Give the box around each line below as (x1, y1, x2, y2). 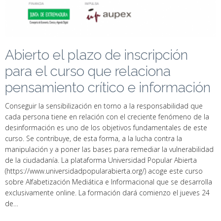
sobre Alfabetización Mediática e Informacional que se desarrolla (5, 177, 212, 186)
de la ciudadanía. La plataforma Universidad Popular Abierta (5, 155, 197, 165)
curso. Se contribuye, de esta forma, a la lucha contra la (5, 134, 182, 143)
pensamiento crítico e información (5, 79, 211, 96)
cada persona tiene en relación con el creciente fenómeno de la (5, 112, 209, 121)
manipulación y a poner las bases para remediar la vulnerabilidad (5, 145, 214, 154)
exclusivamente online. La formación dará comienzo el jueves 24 (5, 188, 210, 197)
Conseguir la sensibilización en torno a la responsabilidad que (5, 101, 203, 110)
